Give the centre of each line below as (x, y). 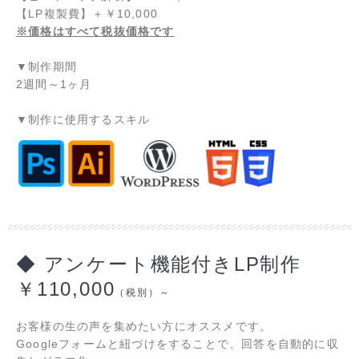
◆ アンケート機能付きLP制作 (159, 264)
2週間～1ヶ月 (54, 85)
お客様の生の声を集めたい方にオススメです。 (144, 327)
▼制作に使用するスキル (83, 120)
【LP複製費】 (54, 14)
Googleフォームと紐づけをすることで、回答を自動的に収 (177, 344)
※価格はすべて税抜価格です (95, 32)
